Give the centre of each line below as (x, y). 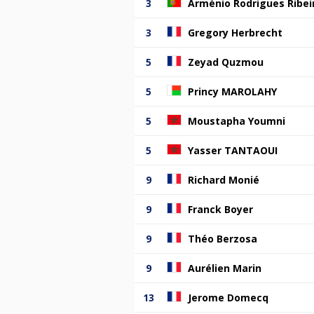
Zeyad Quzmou (226, 62)
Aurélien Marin (225, 268)
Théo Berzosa (223, 238)
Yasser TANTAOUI (233, 150)
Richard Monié (224, 179)
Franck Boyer (220, 209)
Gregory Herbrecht (235, 32)
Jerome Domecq (228, 297)
